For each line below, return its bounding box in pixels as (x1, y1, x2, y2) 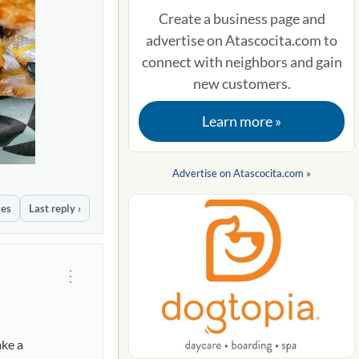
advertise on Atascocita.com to (146, 31, 337, 50)
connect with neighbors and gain (141, 53, 342, 71)
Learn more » (202, 112, 281, 131)
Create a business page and (158, 10, 325, 28)
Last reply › (29, 202, 81, 215)
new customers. (192, 75, 291, 93)
